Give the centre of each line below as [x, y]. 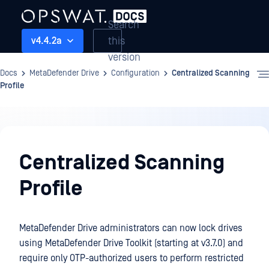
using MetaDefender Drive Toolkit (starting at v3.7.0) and [131, 243]
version [124, 57]
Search [124, 25]
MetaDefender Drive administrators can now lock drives [131, 228]
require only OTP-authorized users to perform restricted [131, 258]
